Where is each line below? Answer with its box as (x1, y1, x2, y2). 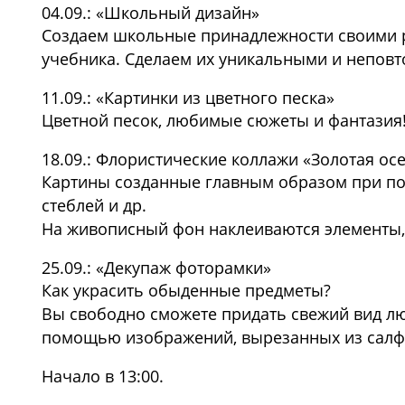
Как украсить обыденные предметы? (42, 279, 331, 301)
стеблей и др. (42, 194, 146, 216)
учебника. (42, 48, 125, 70)
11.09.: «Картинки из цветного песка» (42, 87, 334, 108)
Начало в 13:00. (42, 365, 164, 387)
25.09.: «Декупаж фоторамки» (42, 257, 271, 278)
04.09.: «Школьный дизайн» (42, 2, 259, 24)
